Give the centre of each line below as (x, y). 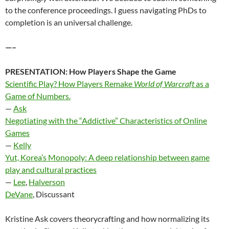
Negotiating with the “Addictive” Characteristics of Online (106, 120)
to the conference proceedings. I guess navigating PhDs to (106, 10)
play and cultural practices (51, 169)
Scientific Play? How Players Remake (70, 83)
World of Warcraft (165, 83)
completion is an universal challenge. (69, 22)
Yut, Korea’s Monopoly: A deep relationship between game (107, 157)
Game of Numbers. (38, 96)
